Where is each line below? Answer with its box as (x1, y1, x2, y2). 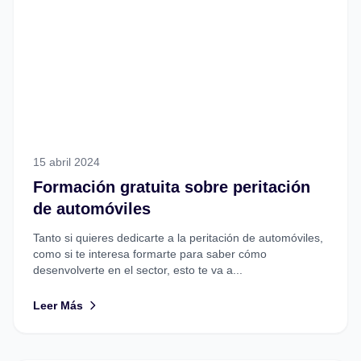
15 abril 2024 (33, 156, 100, 169)
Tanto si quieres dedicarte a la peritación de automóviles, (33, 231, 323, 245)
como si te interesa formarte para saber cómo (33, 247, 267, 261)
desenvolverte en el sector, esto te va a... (33, 263, 243, 277)
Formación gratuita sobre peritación (33, 178, 310, 197)
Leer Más (33, 299, 83, 313)
